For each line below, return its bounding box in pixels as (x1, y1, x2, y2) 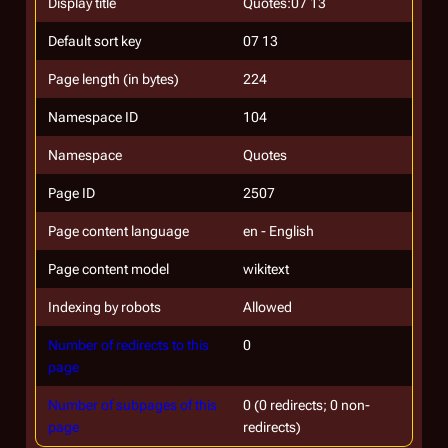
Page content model (48, 261, 169, 277)
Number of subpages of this (48, 397, 217, 413)
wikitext (243, 261, 289, 277)
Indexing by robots (48, 299, 161, 315)
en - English (243, 223, 314, 239)
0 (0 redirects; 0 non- (243, 397, 370, 413)
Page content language (48, 223, 189, 239)
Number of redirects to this (48, 337, 209, 353)
